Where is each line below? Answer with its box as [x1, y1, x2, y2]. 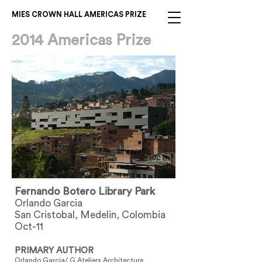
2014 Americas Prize [12, 33, 151, 48]
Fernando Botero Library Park [15, 186, 155, 196]
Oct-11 [15, 222, 43, 232]
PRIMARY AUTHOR [15, 246, 94, 255]
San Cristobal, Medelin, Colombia [15, 210, 166, 220]
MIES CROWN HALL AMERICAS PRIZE [12, 11, 146, 18]
